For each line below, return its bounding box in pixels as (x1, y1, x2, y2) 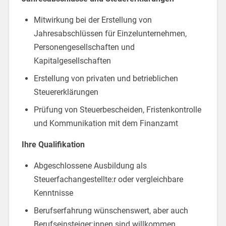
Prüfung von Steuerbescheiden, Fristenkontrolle (33, 104, 201, 115)
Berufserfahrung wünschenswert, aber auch (33, 205, 188, 215)
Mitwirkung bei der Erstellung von (33, 15, 152, 25)
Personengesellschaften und (33, 42, 135, 52)
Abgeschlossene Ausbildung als (33, 160, 147, 171)
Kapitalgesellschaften (33, 55, 111, 66)
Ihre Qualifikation (21, 139, 85, 149)
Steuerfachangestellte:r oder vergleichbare (33, 174, 183, 184)
